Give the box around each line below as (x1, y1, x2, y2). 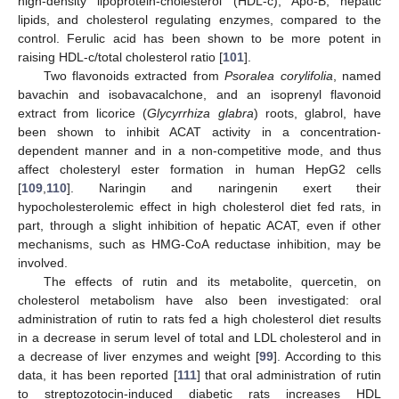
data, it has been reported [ (18, 368, 177, 383)
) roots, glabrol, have (253, 106, 382, 121)
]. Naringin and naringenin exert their (67, 181, 381, 196)
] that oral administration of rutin (196, 368, 381, 383)
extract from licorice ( (18, 106, 148, 121)
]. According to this (273, 349, 382, 364)
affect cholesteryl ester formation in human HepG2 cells (18, 162, 381, 177)
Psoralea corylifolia (224, 69, 333, 84)
